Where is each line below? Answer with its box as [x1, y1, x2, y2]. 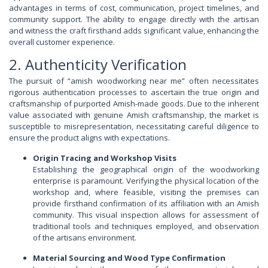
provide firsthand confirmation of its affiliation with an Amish [33, 198, 259, 209]
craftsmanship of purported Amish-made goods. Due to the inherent [9, 98, 259, 109]
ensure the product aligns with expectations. [9, 132, 170, 144]
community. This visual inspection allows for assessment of [33, 209, 259, 221]
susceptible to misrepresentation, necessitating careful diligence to [9, 121, 259, 132]
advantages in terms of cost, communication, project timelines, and [9, 2, 259, 14]
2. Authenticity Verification [9, 54, 187, 75]
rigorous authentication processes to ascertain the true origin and [9, 87, 259, 98]
